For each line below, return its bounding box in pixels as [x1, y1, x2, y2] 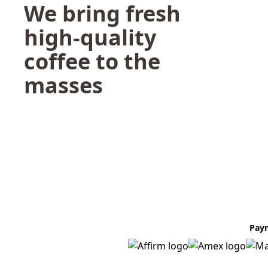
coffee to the [24, 47, 160, 76]
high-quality [24, 23, 156, 52]
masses [24, 71, 103, 100]
